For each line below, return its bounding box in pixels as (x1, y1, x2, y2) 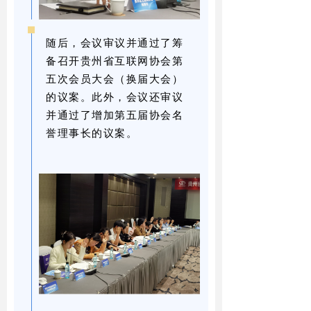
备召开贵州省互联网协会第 (46, 53, 183, 67)
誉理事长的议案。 (46, 125, 137, 140)
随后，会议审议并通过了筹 (46, 35, 183, 49)
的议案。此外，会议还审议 (46, 89, 183, 103)
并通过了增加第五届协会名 (46, 107, 183, 121)
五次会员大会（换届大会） (46, 71, 183, 85)
